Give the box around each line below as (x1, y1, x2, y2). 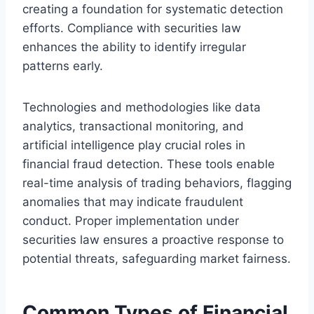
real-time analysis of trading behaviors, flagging (22, 175, 292, 190)
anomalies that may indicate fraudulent (22, 194, 243, 209)
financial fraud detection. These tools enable (22, 156, 275, 171)
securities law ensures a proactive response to (22, 232, 284, 247)
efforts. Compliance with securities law (22, 20, 241, 35)
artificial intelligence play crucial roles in (22, 137, 245, 152)
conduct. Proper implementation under (22, 213, 239, 228)
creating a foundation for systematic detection (22, 1, 283, 16)
